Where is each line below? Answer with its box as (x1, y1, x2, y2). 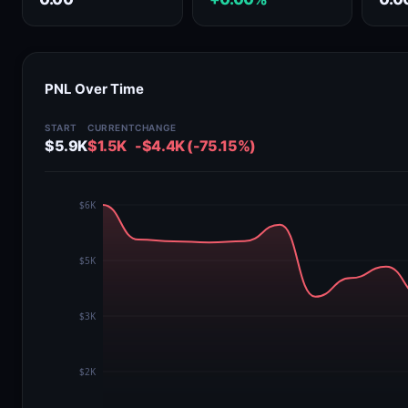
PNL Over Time (45, 80, 144, 97)
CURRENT (87, 122, 136, 133)
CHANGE (135, 122, 177, 133)
